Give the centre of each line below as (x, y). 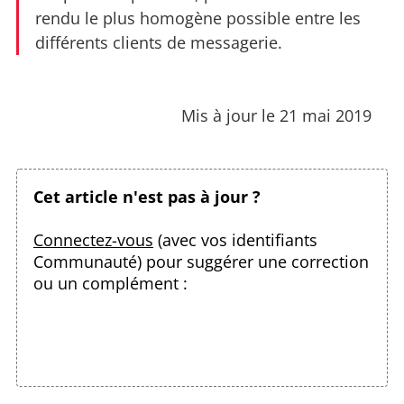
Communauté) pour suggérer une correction (201, 262)
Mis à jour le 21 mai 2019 (276, 116)
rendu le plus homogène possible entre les (198, 18)
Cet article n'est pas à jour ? (147, 197)
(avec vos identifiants (235, 240)
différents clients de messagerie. (159, 43)
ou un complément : (110, 284)
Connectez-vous (93, 240)
